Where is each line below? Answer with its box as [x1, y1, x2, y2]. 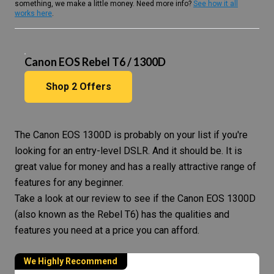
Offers [76, 81, 111, 92]
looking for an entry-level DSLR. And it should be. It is [15, 145, 242, 157]
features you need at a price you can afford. [15, 224, 199, 236]
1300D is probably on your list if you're [80, 129, 248, 141]
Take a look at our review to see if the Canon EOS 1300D [15, 193, 256, 204]
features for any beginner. [15, 177, 124, 188]
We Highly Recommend [24, 256, 117, 266]
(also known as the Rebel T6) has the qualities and [15, 209, 229, 220]
